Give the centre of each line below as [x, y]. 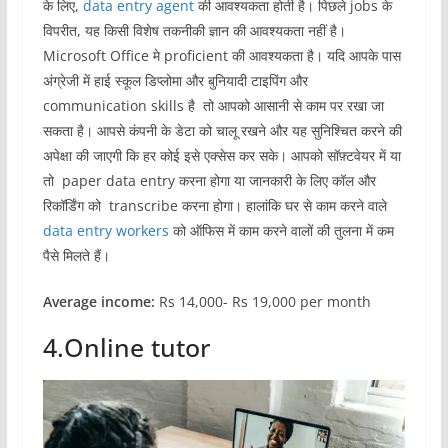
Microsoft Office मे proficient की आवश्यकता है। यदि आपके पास [221, 56]
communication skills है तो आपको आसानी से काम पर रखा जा [213, 106]
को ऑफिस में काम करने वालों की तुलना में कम [281, 231]
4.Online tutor [126, 347]
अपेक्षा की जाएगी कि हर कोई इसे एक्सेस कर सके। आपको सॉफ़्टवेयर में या [221, 156]
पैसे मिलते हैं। [76, 256]
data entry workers [105, 231]
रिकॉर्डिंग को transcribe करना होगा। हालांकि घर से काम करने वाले [214, 206]
